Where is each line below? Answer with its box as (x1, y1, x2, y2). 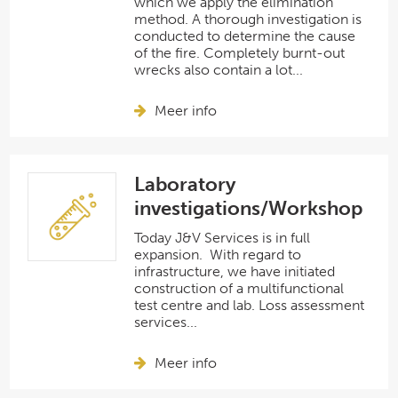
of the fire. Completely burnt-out (134, 44, 346, 61)
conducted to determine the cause (134, 28, 356, 44)
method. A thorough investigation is (134, 11, 362, 28)
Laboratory (134, 172, 236, 196)
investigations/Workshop (134, 196, 363, 220)
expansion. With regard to (134, 246, 302, 263)
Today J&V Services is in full (134, 229, 311, 246)
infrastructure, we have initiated (134, 263, 336, 280)
